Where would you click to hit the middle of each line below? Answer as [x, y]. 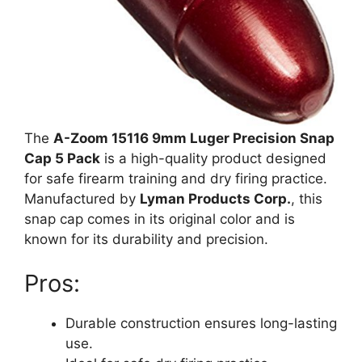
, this [307, 198]
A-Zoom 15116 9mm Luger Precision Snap [194, 138]
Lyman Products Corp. [215, 198]
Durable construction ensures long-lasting [201, 324]
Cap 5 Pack [62, 158]
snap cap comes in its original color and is [160, 219]
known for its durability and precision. [146, 239]
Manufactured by [82, 198]
